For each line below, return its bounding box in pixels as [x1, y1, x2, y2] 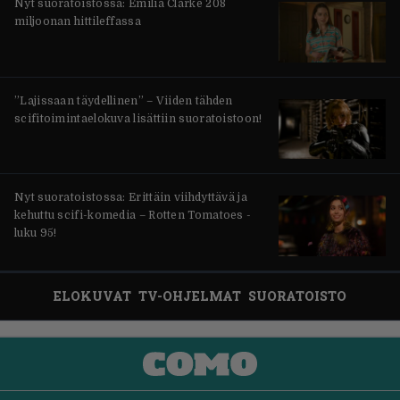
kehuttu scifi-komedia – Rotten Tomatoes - [14, 209, 252, 222]
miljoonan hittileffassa [14, 15, 141, 29]
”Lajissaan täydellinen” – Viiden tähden [14, 94, 233, 107]
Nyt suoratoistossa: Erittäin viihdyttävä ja [14, 191, 247, 204]
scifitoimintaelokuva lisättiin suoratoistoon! [14, 112, 262, 125]
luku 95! [14, 227, 57, 240]
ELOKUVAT [54, 287, 131, 304]
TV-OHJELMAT [138, 287, 241, 304]
